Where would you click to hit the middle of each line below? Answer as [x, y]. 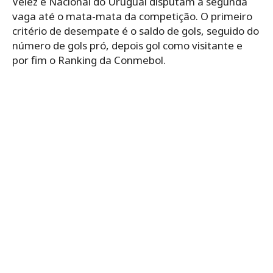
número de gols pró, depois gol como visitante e [127, 45]
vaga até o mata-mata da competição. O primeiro [132, 16]
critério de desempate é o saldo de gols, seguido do [136, 30]
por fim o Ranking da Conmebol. [89, 60]
